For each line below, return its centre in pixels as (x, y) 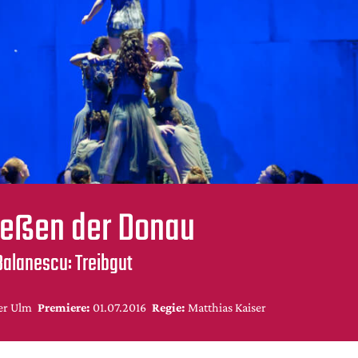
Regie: (168, 307)
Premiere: (64, 307)
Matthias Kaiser (227, 307)
